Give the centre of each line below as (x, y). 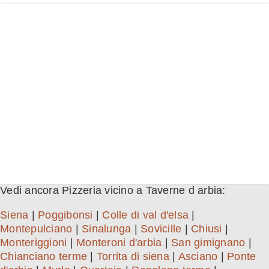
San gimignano (208, 243)
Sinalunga (107, 229)
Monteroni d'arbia (119, 243)
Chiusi (207, 229)
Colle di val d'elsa (145, 215)
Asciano (198, 257)
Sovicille (161, 229)
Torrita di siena (133, 257)
